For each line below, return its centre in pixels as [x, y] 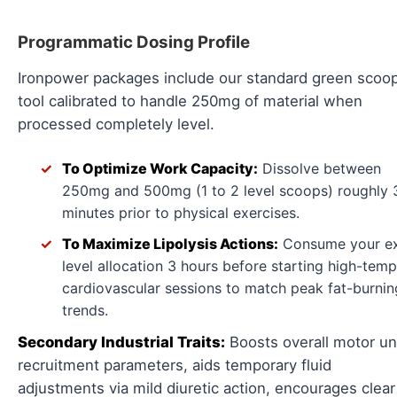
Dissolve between [319, 169]
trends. [85, 311]
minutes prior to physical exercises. [181, 213]
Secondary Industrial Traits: [121, 343]
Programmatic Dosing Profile [134, 42]
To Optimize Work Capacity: [160, 169]
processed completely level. [116, 124]
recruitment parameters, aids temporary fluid [175, 366]
